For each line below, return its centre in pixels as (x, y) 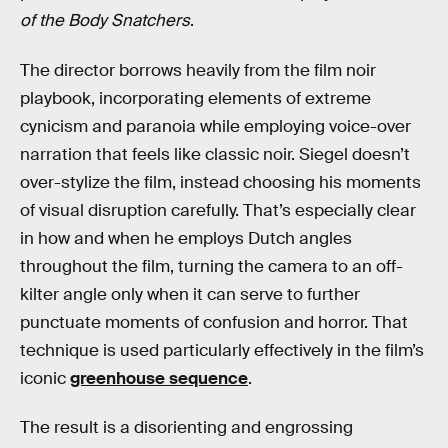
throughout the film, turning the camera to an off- (211, 266)
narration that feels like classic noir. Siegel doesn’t (215, 154)
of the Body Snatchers (105, 21)
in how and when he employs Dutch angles (186, 238)
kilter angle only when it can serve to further (190, 294)
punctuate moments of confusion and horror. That (214, 322)
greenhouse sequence (159, 378)
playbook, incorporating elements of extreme (195, 98)
